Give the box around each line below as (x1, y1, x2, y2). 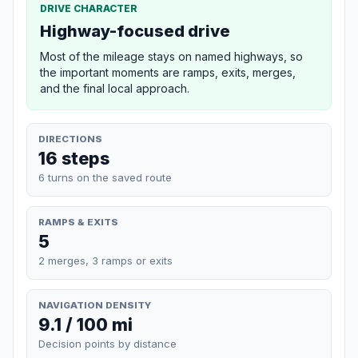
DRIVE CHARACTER (40, 2, 137, 14)
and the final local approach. (40, 81, 189, 95)
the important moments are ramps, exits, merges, (40, 65, 296, 79)
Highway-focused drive (40, 21, 230, 41)
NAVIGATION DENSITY (38, 299, 151, 311)
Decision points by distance (38, 337, 177, 351)
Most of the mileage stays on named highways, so (40, 49, 303, 63)
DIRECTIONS (38, 133, 102, 145)
